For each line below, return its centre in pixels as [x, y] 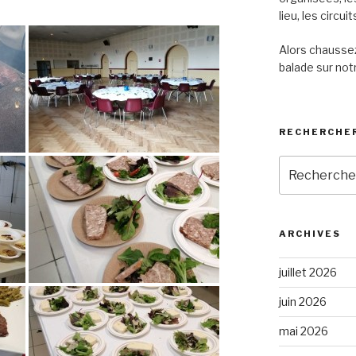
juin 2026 [302, 301]
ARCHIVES [310, 233]
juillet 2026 [308, 272]
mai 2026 [303, 331]
